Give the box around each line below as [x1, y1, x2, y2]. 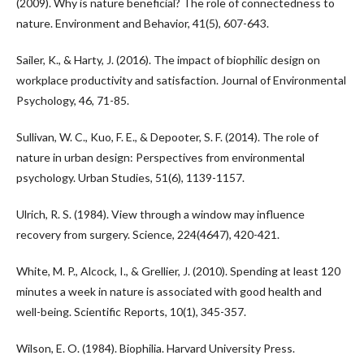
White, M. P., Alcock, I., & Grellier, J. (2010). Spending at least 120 [16, 264, 340, 278]
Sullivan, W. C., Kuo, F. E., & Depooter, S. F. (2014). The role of [16, 130, 318, 144]
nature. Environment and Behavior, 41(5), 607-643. [16, 16, 269, 30]
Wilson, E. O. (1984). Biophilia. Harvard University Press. [16, 341, 295, 355]
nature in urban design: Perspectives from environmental [16, 150, 305, 164]
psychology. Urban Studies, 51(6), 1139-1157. [16, 171, 245, 184]
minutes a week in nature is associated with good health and [16, 284, 322, 298]
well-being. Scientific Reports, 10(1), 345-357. [16, 305, 246, 318]
